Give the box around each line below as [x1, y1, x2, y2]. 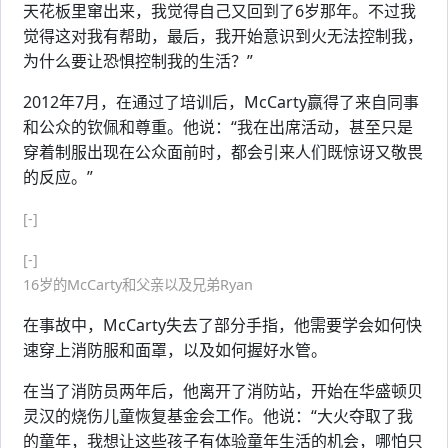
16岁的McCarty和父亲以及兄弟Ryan [23, 275, 253, 294]
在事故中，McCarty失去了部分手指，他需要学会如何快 [23, 314, 422, 336]
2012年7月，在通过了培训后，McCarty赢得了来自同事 [23, 91, 419, 113]
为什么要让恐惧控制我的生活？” [23, 50, 253, 72]
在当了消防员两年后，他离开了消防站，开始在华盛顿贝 [23, 380, 423, 402]
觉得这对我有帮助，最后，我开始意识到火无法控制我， [23, 25, 423, 47]
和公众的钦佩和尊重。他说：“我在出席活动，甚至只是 [23, 116, 413, 138]
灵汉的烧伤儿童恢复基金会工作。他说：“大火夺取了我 [23, 405, 413, 427]
